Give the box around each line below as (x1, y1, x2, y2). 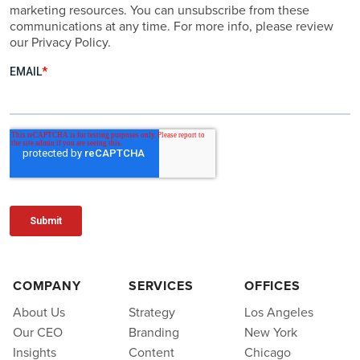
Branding (128, 323, 179, 342)
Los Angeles (243, 303, 313, 321)
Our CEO (13, 323, 63, 342)
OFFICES (243, 276, 301, 295)
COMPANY (13, 276, 81, 295)
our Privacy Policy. (10, 33, 111, 51)
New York (243, 323, 297, 342)
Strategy (128, 303, 175, 321)
